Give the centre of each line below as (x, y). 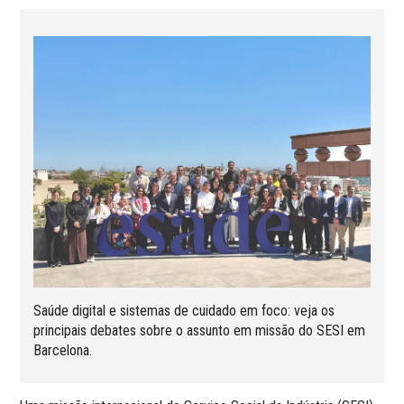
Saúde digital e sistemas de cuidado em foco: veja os (184, 311)
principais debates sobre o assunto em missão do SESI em (200, 331)
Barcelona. (63, 351)
